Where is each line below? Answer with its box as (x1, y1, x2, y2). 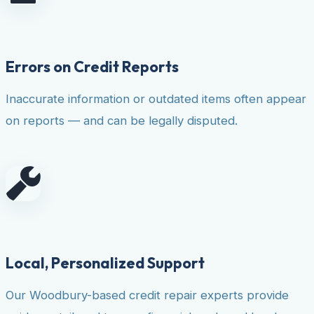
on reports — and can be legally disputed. (6, 113, 238, 128)
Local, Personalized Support (6, 253, 205, 273)
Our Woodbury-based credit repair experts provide (6, 287, 289, 302)
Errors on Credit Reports (6, 56, 179, 76)
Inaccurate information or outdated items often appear (6, 91, 306, 106)
